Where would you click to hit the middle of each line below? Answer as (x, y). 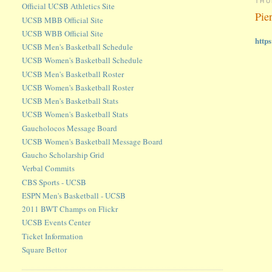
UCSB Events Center (56, 223)
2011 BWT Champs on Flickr (70, 209)
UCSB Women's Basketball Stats (75, 114)
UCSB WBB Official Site (63, 33)
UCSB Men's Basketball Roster (73, 74)
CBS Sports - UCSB (54, 182)
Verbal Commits (49, 168)
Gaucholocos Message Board (70, 128)
